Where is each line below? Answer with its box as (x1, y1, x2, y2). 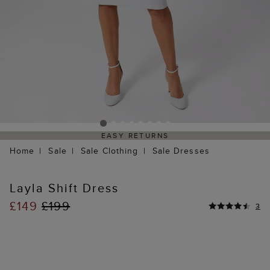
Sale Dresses (152, 145, 210, 157)
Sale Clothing (80, 145, 139, 157)
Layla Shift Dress (10, 179, 119, 197)
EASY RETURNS (101, 130, 169, 141)
